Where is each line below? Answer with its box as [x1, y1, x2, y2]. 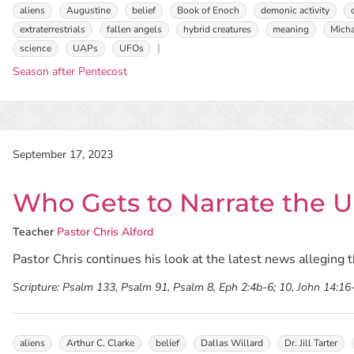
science [20, 42, 52, 55]
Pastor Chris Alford [57, 224, 154, 239]
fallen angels [107, 23, 163, 36]
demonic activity [261, 4, 330, 17]
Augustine [66, 4, 111, 17]
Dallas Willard [201, 337, 264, 349]
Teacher [13, 224, 55, 239]
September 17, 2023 [13, 147, 114, 162]
